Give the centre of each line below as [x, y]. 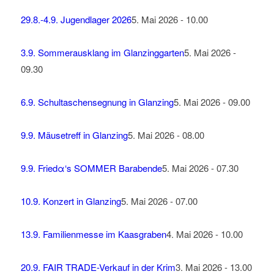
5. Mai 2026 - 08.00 [166, 135]
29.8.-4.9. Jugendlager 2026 [76, 20]
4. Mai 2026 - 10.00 [204, 234]
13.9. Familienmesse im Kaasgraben [93, 234]
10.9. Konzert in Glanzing [71, 201]
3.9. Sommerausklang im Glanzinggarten [102, 53]
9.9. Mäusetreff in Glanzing [74, 135]
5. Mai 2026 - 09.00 [212, 102]
